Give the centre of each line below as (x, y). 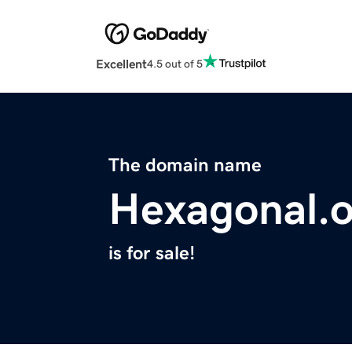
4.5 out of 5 (175, 63)
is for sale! (152, 253)
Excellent (121, 64)
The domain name (185, 165)
